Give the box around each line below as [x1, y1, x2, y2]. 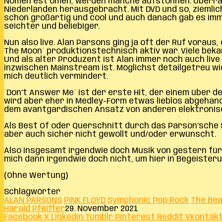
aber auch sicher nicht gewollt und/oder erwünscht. [4, 130, 216, 139]
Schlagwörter [4, 187, 60, 196]
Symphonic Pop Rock [108, 196, 189, 205]
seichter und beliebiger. [4, 22, 100, 31]
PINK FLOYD [64, 196, 106, 205]
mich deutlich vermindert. [4, 72, 108, 81]
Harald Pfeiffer [4, 204, 65, 213]
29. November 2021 [65, 204, 138, 213]
